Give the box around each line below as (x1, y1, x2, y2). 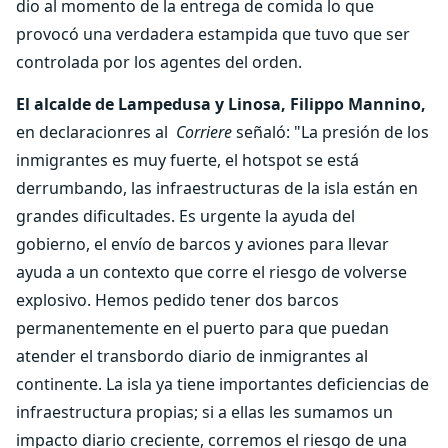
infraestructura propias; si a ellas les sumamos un (16, 401, 393, 423)
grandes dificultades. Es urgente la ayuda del (16, 205, 355, 227)
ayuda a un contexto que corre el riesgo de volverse (16, 261, 407, 283)
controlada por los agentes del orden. (16, 51, 302, 73)
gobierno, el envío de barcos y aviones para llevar (16, 233, 389, 255)
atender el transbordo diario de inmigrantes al (16, 345, 368, 367)
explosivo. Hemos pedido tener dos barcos (16, 289, 339, 311)
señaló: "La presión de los (232, 121, 429, 143)
